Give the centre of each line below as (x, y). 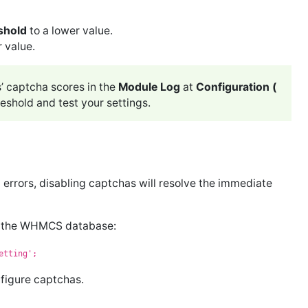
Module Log (149, 87)
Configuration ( (236, 87)
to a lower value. (70, 30)
